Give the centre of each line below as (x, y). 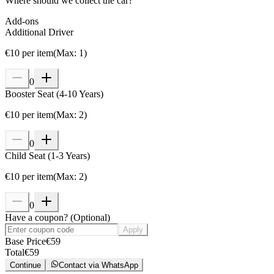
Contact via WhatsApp (99, 265)
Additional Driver (39, 32)
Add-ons (22, 21)
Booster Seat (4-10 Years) (54, 94)
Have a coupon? (36, 217)
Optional (90, 217)
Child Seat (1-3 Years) (47, 155)
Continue (25, 265)
